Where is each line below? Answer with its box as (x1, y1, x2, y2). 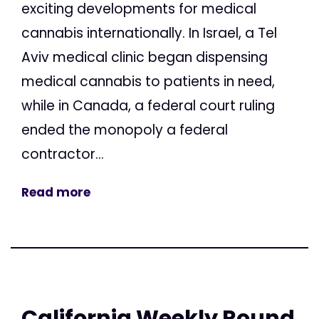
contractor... (21, 144, 104, 164)
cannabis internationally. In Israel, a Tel (21, 23, 277, 43)
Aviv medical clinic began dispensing (21, 47, 268, 67)
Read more (21, 183, 90, 201)
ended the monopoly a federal (21, 120, 228, 140)
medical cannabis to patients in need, (21, 71, 275, 91)
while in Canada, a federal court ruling (21, 95, 275, 115)
